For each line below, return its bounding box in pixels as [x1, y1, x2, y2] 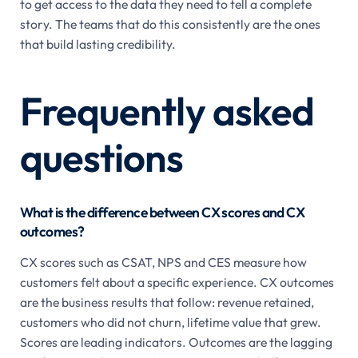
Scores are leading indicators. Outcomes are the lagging [19, 333, 332, 350]
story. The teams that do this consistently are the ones [19, 15, 320, 32]
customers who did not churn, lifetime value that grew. [19, 313, 321, 330]
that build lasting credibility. [19, 35, 176, 52]
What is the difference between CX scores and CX [19, 202, 305, 221]
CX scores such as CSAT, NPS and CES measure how [19, 253, 307, 270]
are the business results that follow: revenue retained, [19, 293, 314, 310]
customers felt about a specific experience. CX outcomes [19, 273, 334, 290]
